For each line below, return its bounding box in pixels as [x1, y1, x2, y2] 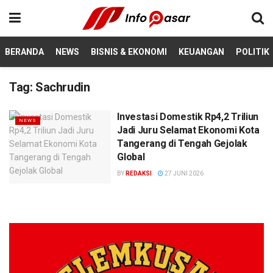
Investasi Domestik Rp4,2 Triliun [117, 111, 258, 122]
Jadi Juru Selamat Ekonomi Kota [117, 124, 260, 136]
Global [117, 151, 145, 163]
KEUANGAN [179, 47, 224, 57]
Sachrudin [35, 80, 90, 94]
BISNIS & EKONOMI [91, 47, 167, 57]
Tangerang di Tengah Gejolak [117, 138, 247, 149]
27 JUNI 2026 [163, 170, 204, 177]
